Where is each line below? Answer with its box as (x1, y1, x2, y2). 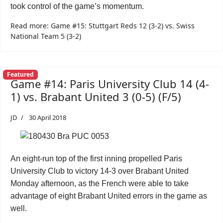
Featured (6, 70, 34, 79)
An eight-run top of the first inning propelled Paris (10, 154, 182, 163)
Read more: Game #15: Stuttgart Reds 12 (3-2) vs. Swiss (10, 21, 195, 30)
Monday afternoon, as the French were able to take (10, 179, 189, 188)
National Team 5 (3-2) (10, 31, 81, 41)
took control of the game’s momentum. (10, 2, 144, 10)
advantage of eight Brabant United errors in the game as (10, 192, 207, 200)
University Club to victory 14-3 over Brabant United (10, 167, 189, 175)
